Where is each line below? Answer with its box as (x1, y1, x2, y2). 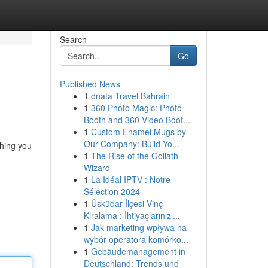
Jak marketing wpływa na (90, 221, 187, 233)
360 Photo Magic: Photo (90, 102, 182, 114)
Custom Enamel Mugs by (90, 126, 186, 138)
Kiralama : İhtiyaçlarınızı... (83, 209, 180, 221)
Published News (59, 78, 120, 90)
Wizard (83, 162, 110, 173)
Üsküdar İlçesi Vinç (90, 197, 163, 209)
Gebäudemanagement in (90, 245, 185, 257)
